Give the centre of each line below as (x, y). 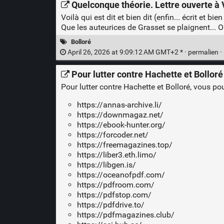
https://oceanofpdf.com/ (121, 175)
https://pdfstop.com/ (114, 195)
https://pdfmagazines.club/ (125, 215)
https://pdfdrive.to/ (110, 205)
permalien (204, 52)
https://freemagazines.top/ (124, 145)
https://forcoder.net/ (112, 135)
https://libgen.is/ (106, 165)
